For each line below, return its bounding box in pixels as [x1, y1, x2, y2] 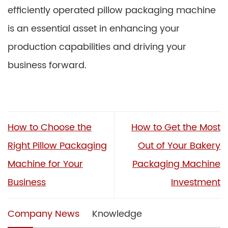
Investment [171, 175, 220, 190]
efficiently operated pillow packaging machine [8, 3, 216, 18]
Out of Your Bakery [138, 138, 220, 153]
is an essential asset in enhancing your [8, 21, 180, 36]
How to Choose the [8, 120, 92, 135]
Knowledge [92, 206, 142, 221]
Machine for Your [8, 156, 83, 172]
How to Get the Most [131, 120, 220, 135]
